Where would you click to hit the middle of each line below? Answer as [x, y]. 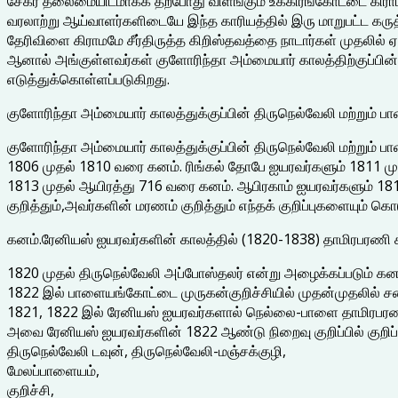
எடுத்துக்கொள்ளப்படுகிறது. [88, 79]
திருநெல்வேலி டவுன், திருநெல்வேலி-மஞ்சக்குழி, [147, 350]
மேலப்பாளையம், [53, 370]
